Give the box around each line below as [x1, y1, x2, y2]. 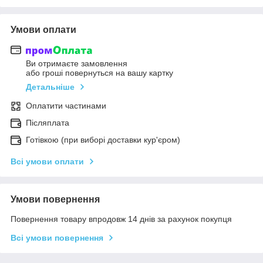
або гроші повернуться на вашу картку [26, 68, 173, 78]
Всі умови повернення [11, 233, 103, 243]
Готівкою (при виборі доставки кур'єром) [26, 135, 180, 145]
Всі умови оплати [11, 157, 84, 167]
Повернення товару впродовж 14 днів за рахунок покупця [11, 214, 232, 224]
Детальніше [26, 82, 75, 92]
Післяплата [26, 118, 69, 128]
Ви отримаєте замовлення [26, 59, 127, 69]
